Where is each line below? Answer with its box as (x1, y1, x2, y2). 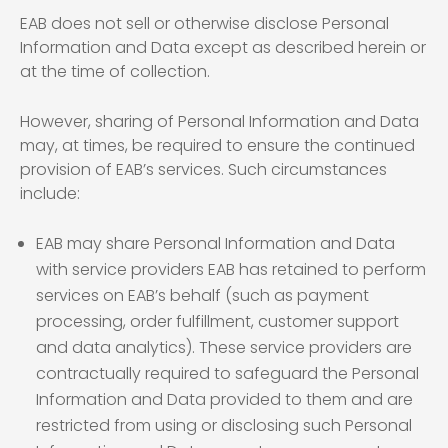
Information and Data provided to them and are (36, 388, 413, 411)
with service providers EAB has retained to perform (36, 258, 426, 281)
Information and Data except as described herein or (20, 36, 426, 59)
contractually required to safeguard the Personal (36, 362, 419, 385)
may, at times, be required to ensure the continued (20, 134, 415, 157)
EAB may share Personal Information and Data (36, 232, 395, 255)
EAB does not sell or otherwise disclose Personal (20, 12, 389, 35)
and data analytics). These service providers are (36, 336, 412, 359)
